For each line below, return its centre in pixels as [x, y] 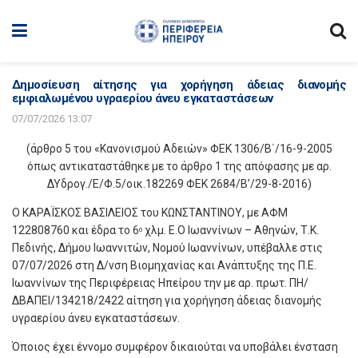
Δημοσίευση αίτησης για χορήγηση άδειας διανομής [179, 85]
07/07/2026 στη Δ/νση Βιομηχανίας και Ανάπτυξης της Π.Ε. [164, 265]
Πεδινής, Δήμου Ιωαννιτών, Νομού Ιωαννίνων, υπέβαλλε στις [167, 248]
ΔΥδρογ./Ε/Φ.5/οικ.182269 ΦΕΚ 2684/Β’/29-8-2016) [179, 184]
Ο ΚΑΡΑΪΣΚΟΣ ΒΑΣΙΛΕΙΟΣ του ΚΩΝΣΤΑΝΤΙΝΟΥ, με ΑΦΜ [150, 213]
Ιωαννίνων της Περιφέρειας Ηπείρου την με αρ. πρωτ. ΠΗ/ [160, 283]
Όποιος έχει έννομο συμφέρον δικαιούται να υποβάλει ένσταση [175, 347]
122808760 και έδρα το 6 [76, 230]
